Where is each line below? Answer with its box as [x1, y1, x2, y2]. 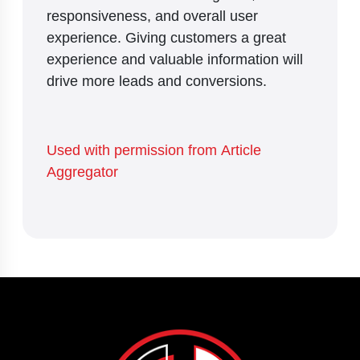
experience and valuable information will [47, 49, 303, 69]
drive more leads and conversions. [47, 71, 271, 91]
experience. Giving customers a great [47, 27, 286, 47]
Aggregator [47, 162, 118, 182]
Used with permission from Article [47, 140, 261, 160]
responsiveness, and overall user [47, 6, 258, 26]
